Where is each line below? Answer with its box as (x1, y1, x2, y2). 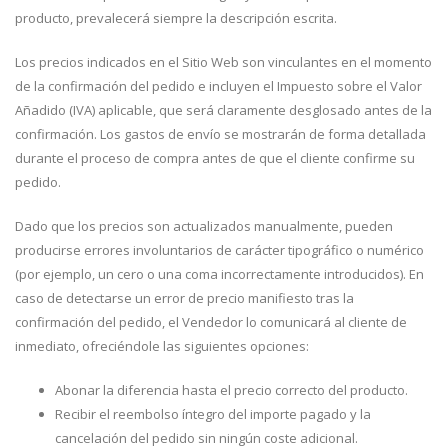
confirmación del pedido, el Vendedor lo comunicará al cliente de (15, 313, 407, 331)
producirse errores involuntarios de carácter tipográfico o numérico (15, 241, 424, 259)
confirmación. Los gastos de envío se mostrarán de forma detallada (15, 125, 426, 143)
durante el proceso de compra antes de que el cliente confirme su (15, 149, 415, 167)
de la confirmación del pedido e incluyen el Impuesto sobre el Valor (15, 77, 422, 95)
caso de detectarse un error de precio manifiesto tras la (15, 289, 354, 307)
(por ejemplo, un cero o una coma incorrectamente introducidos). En (15, 265, 424, 283)
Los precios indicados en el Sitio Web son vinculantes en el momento (15, 53, 432, 71)
